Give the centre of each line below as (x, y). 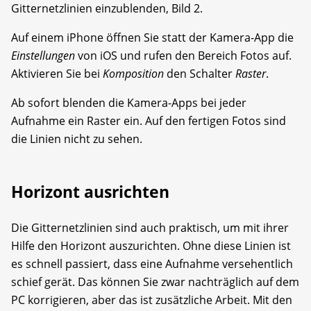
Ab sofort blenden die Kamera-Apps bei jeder (129, 103)
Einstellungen (43, 56)
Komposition (133, 74)
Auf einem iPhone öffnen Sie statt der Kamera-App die (152, 38)
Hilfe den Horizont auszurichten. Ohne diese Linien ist (151, 246)
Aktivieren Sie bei (57, 74)
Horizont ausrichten (90, 192)
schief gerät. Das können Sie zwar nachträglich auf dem (155, 282)
